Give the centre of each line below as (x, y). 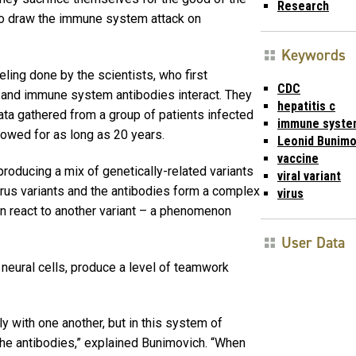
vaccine (298, 158)
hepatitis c (306, 106)
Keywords (313, 55)
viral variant (309, 176)
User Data (313, 242)
